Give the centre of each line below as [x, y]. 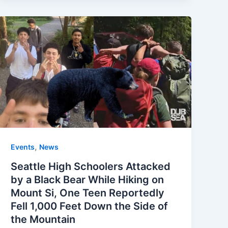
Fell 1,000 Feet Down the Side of [90, 206]
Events [23, 147]
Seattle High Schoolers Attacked [91, 166]
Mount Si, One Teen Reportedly [88, 193]
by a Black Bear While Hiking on [88, 179]
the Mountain [43, 219]
